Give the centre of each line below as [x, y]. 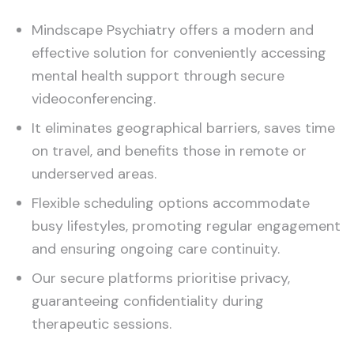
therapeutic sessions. [102, 324]
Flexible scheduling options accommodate [171, 203]
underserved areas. [94, 174]
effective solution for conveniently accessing [179, 53]
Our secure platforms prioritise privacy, [161, 278]
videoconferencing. [94, 99]
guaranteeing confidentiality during [148, 301]
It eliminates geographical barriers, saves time [183, 128]
